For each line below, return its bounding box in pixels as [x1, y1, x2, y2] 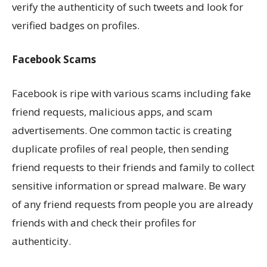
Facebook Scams [12, 52, 96, 67]
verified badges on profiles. [12, 18, 139, 33]
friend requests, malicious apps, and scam [12, 105, 212, 119]
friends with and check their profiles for [12, 216, 196, 230]
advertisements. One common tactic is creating [12, 123, 232, 138]
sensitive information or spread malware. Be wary [12, 179, 246, 193]
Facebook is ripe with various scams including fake [12, 86, 251, 101]
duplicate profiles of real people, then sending [12, 142, 229, 156]
